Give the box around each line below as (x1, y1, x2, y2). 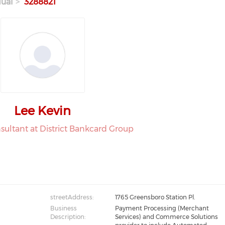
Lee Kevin (14, 103, 71, 118)
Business (50, 204, 77, 212)
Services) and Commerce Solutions (115, 213, 218, 220)
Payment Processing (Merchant (115, 204, 209, 212)
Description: (50, 213, 85, 220)
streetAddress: (50, 193, 93, 201)
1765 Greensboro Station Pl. (115, 193, 195, 201)
